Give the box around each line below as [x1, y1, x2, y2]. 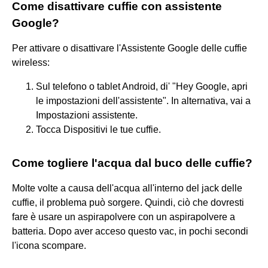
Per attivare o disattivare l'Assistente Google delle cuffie [12, 42, 247, 53]
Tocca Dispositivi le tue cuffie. [36, 124, 161, 135]
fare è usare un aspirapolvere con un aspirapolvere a [12, 211, 235, 222]
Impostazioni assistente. [36, 109, 138, 120]
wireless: [12, 57, 50, 68]
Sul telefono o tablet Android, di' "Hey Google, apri [36, 81, 248, 92]
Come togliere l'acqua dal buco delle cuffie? [12, 156, 252, 169]
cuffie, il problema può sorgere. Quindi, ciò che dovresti [12, 197, 244, 208]
